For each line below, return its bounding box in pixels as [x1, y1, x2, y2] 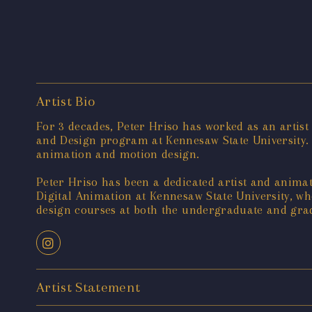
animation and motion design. [36, 147, 200, 162]
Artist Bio [36, 93, 95, 110]
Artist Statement [36, 279, 141, 296]
